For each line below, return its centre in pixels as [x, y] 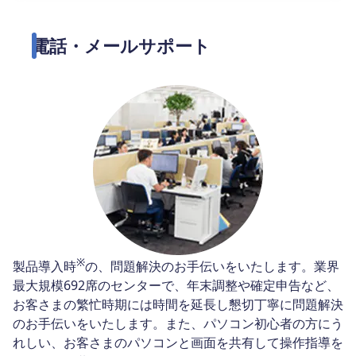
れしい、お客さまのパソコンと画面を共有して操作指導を [178, 343]
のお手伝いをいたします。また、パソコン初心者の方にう [178, 324]
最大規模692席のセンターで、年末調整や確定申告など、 [176, 286]
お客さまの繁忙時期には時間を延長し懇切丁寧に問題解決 [178, 305]
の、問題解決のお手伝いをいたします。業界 [212, 267]
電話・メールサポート [121, 45]
